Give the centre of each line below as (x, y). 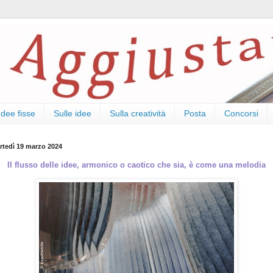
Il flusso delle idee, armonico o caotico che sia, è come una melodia (136, 165)
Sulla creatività (138, 114)
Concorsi (241, 114)
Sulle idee (73, 114)
